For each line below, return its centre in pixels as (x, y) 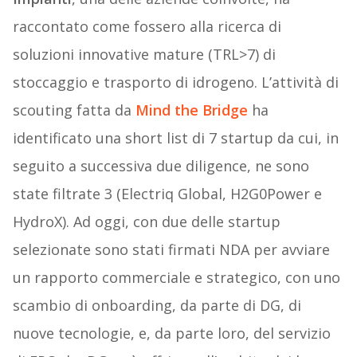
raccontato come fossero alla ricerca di (147, 27)
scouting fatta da (74, 110)
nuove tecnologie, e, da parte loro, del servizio (171, 333)
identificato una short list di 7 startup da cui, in (175, 138)
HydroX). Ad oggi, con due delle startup (146, 222)
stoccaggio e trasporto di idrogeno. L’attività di (175, 82)
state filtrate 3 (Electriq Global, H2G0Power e (167, 194)
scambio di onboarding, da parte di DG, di (157, 306)
